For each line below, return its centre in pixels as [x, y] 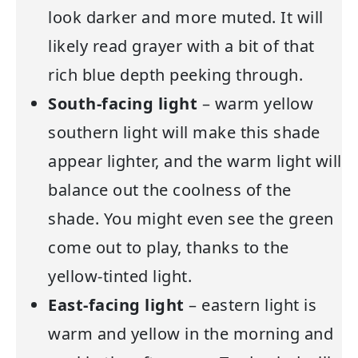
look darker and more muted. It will [186, 18]
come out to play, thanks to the [169, 248]
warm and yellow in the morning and [191, 334]
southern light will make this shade [184, 133]
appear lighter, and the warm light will [195, 161]
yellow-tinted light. [120, 276]
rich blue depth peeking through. [175, 75]
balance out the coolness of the [170, 190]
